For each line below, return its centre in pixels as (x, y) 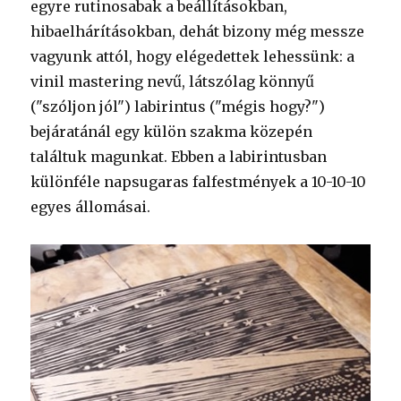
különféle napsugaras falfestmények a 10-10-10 (199, 182)
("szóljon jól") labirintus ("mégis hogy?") (178, 107)
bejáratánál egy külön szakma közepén (172, 132)
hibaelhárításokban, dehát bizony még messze (198, 32)
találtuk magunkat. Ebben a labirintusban (179, 157)
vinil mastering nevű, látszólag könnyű (173, 82)
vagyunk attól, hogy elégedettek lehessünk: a (193, 57)
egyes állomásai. (91, 207)
